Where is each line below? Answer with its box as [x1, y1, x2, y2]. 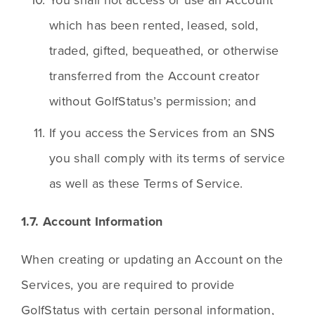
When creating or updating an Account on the [21, 250, 283, 269]
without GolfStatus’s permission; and [49, 92, 256, 110]
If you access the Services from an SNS [49, 124, 276, 142]
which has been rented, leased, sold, [49, 16, 258, 34]
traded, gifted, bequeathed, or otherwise [49, 41, 279, 60]
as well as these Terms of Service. [49, 174, 243, 193]
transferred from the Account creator [49, 67, 259, 85]
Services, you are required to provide [21, 276, 235, 294]
